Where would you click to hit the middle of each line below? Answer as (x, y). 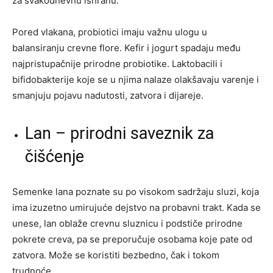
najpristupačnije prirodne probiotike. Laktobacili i (117, 63)
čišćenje (55, 156)
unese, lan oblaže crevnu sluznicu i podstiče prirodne (127, 223)
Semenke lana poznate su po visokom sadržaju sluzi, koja (136, 191)
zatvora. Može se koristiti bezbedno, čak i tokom (116, 255)
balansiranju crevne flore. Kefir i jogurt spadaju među (126, 48)
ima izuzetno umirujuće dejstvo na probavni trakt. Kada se (136, 207)
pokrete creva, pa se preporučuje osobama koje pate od (132, 239)
